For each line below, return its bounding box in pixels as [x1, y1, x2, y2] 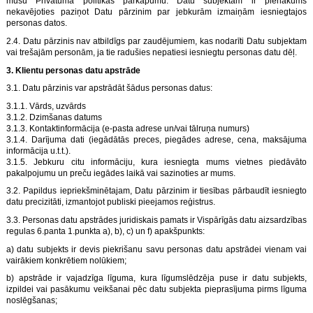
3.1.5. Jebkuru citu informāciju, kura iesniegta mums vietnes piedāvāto [6, 156, 307, 167]
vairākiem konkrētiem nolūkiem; [6, 255, 126, 265]
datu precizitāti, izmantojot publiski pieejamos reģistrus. [6, 197, 215, 208]
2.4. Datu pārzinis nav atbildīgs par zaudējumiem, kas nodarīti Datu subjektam [6, 36, 307, 47]
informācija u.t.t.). [6, 145, 71, 156]
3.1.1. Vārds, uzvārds [6, 101, 86, 111]
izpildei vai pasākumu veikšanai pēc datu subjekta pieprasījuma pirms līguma [6, 284, 307, 295]
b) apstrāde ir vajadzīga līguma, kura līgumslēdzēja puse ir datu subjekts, [6, 273, 307, 284]
